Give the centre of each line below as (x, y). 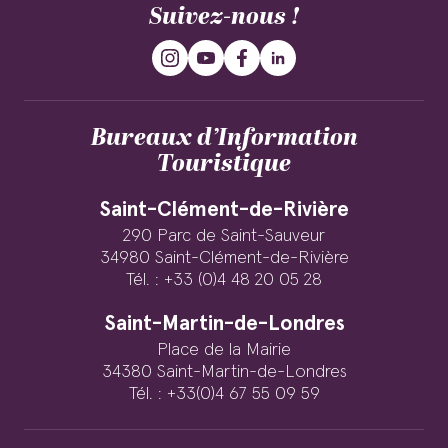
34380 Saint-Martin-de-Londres (224, 372)
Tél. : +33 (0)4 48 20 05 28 (224, 280)
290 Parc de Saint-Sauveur (224, 236)
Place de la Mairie (224, 350)
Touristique (224, 164)
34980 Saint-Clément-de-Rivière (224, 258)
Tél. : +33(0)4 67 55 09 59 (224, 394)
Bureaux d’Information (224, 138)
